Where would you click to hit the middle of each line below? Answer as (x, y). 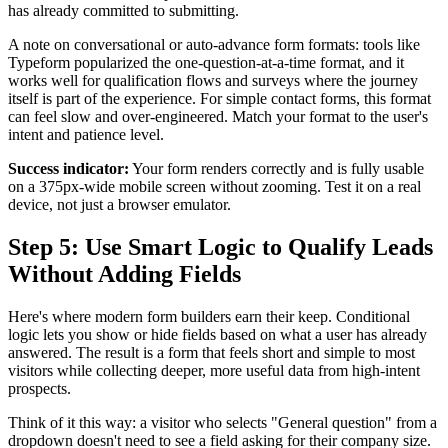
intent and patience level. (86, 135)
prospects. (39, 388)
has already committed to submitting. (123, 11)
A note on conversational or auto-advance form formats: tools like (214, 45)
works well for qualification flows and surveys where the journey (213, 81)
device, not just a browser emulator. (119, 205)
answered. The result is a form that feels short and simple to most (211, 352)
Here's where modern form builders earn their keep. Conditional (209, 316)
